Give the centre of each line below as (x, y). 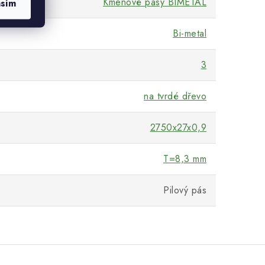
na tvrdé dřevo (175, 96)
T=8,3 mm (185, 159)
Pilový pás (185, 190)
